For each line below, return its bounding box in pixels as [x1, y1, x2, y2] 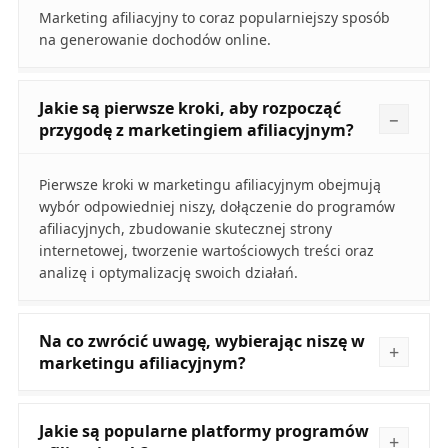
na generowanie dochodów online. [38, 30, 271, 50]
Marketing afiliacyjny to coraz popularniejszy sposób [38, 8, 390, 28]
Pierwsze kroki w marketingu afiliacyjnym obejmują [38, 175, 381, 195]
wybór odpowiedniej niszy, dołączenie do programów [38, 197, 395, 217]
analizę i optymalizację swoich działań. [38, 263, 298, 283]
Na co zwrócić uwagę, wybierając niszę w [38, 330, 365, 353]
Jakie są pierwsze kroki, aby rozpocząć [38, 97, 341, 120]
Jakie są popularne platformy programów [38, 420, 369, 443]
